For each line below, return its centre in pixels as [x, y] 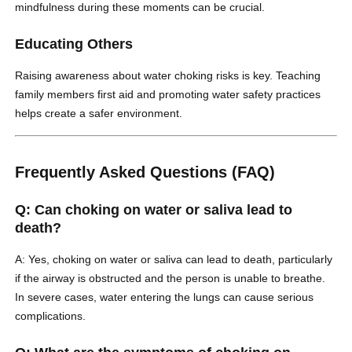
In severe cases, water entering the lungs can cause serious [165, 297]
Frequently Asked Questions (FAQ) [145, 172]
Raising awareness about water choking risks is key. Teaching [168, 76]
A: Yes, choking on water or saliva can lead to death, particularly [174, 260]
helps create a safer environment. [99, 114]
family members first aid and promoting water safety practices [168, 95]
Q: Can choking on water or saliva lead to [154, 210]
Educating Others [74, 44]
